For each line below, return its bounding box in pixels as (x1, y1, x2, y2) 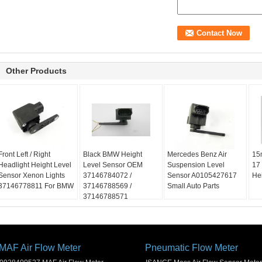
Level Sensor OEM (82, 161, 143, 169)
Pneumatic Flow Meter (145, 243, 238, 253)
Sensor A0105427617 (167, 171, 237, 180)
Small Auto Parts (167, 182, 220, 190)
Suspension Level (167, 161, 225, 169)
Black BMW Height (82, 150, 142, 158)
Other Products (6, 66, 67, 75)
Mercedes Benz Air (167, 150, 227, 158)
